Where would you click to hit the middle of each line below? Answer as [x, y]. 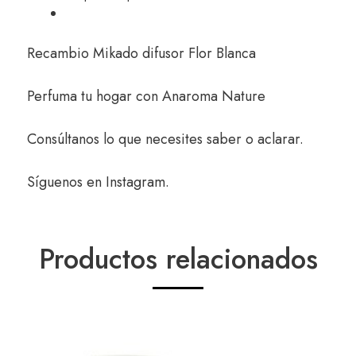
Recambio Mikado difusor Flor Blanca [141, 54]
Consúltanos [65, 139]
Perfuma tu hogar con [95, 97]
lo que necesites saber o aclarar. [203, 139]
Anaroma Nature [214, 97]
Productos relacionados [178, 259]
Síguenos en [66, 182]
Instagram [135, 182]
